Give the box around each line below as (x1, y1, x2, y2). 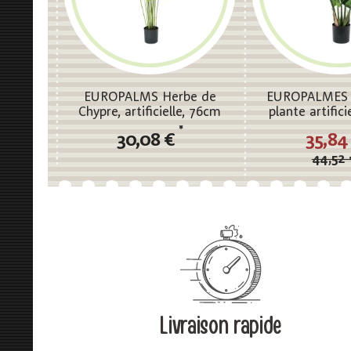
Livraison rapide (160, 309, 282, 343)
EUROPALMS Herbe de (83, 91, 216, 105)
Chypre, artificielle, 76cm (78, 106, 222, 120)
